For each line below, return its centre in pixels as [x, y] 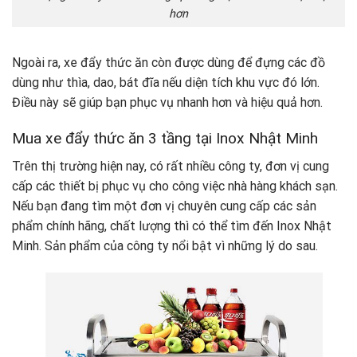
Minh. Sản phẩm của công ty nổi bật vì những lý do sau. [165, 245]
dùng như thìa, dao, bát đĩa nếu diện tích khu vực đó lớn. [166, 83]
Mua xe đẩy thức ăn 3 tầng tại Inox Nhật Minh [165, 139]
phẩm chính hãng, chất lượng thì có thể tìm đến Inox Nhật [172, 226]
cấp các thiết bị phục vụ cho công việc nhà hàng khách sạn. [175, 186]
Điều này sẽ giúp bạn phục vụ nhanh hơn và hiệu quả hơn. [167, 103]
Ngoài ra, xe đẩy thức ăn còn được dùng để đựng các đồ [169, 63]
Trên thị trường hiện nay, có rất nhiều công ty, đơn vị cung [171, 166]
